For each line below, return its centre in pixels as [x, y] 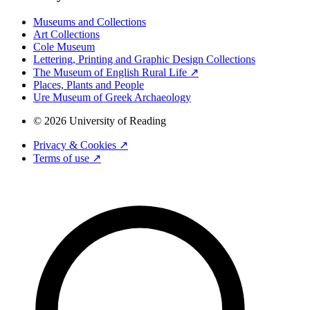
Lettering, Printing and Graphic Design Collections [144, 59]
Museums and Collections [90, 21]
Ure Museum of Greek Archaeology [112, 97]
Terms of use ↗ [67, 158]
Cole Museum [64, 46]
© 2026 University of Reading [100, 120]
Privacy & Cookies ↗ [81, 145]
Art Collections [66, 34]
